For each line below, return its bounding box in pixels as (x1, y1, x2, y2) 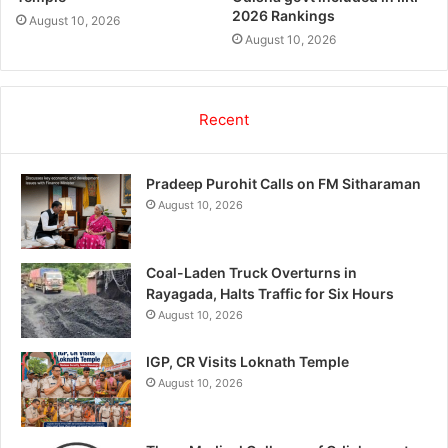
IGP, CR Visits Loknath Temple (146, 352, 349, 370)
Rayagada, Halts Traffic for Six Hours (146, 284, 394, 302)
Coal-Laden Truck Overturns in (146, 263, 357, 281)
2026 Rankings (232, 6, 335, 24)
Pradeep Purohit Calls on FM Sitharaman (146, 174, 421, 192)
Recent (199, 109, 249, 129)
